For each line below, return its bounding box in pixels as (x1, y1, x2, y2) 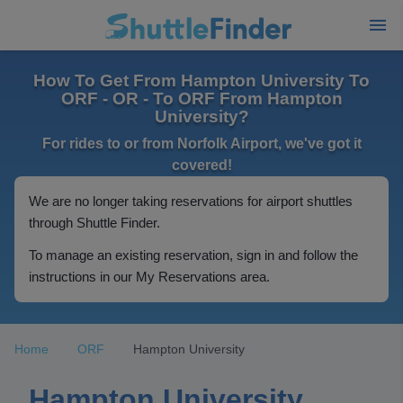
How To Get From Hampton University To (33, 71, 370, 90)
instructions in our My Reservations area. (29, 269, 270, 284)
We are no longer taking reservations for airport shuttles (29, 193, 353, 209)
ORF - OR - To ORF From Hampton (60, 89, 343, 108)
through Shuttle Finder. (29, 215, 160, 230)
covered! (171, 157, 232, 173)
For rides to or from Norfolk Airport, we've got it (41, 136, 362, 151)
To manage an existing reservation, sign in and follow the (29, 247, 358, 263)
